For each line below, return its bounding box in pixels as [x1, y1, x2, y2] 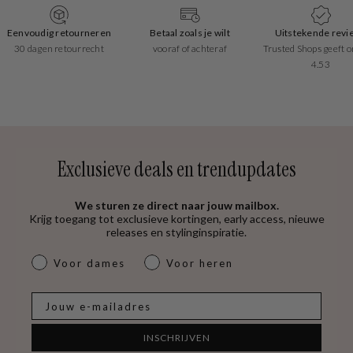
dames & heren [31, 254, 126, 266]
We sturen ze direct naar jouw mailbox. [74, 199, 279, 212]
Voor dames [54, 257, 125, 269]
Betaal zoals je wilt [150, 27, 230, 39]
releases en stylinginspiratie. [106, 225, 247, 239]
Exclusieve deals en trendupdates [57, 156, 296, 183]
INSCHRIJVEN [143, 331, 210, 344]
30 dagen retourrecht [14, 43, 104, 54]
